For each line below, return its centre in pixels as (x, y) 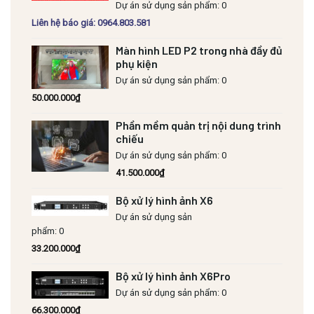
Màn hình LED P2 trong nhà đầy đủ (199, 50)
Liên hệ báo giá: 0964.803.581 (91, 22)
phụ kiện (137, 63)
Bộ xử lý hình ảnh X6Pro (173, 275)
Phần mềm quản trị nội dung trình (198, 125)
